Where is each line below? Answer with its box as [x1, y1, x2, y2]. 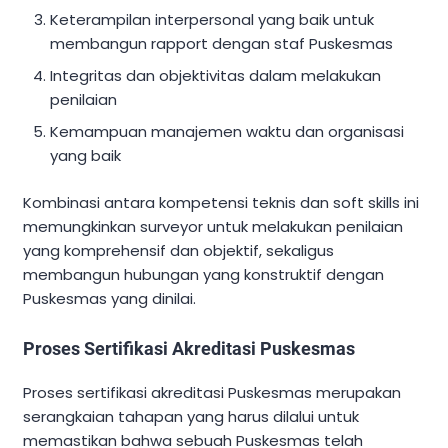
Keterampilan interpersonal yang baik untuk [50, 9, 375, 31]
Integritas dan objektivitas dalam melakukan [50, 65, 382, 87]
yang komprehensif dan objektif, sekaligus [23, 239, 334, 261]
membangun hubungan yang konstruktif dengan [23, 263, 384, 285]
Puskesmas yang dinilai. [23, 287, 196, 309]
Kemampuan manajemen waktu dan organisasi [50, 121, 405, 143]
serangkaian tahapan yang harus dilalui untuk [23, 405, 359, 427]
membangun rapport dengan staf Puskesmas [50, 33, 394, 55]
